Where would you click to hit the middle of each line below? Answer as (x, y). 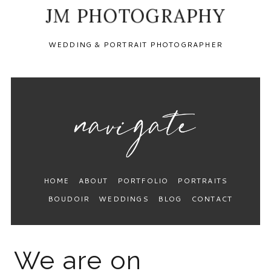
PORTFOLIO (143, 180)
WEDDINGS (124, 198)
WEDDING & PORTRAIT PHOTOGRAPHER (135, 45)
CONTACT (212, 198)
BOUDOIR (69, 198)
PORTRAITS (203, 180)
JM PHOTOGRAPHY (135, 16)
